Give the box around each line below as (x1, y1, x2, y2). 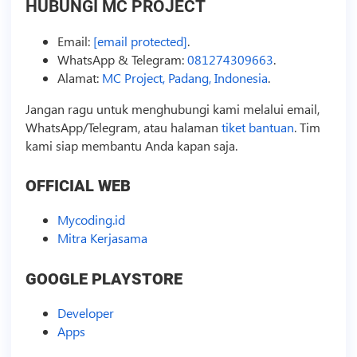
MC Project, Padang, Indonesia (101, 69, 268, 86)
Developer (57, 304, 114, 321)
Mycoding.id (57, 211, 125, 229)
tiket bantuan (221, 118, 294, 135)
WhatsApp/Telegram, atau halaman (25, 118, 222, 135)
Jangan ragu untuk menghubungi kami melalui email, (25, 100, 320, 117)
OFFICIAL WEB (25, 176, 131, 196)
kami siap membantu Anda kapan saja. (25, 136, 237, 154)
